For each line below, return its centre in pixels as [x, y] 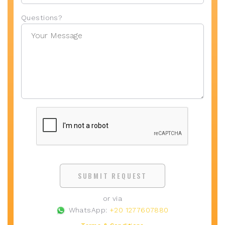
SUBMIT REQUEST [113, 175]
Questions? [42, 17]
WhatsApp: [88, 210]
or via [113, 198]
